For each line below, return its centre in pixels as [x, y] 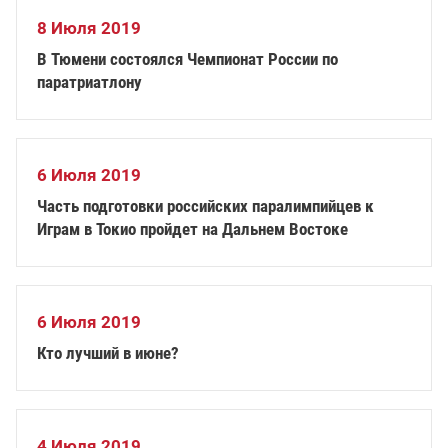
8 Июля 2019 [89, 28]
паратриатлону [89, 82]
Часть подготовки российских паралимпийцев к [205, 206]
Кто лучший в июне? [108, 353]
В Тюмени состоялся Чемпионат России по [187, 59]
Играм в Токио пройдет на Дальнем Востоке [192, 229]
